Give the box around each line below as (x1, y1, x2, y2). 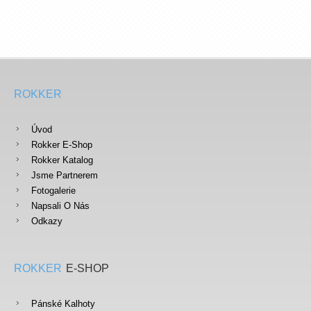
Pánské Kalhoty (31, 299, 95, 310)
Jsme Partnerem (31, 170, 98, 181)
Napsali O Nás (31, 201, 90, 212)
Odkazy (31, 216, 62, 227)
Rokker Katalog (31, 155, 93, 166)
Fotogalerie (31, 185, 76, 196)
